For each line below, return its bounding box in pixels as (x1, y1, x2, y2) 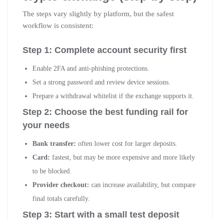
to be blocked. (32, 167, 72, 175)
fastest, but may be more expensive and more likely (50, 153, 195, 161)
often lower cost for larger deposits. (76, 139, 177, 147)
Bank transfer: (32, 139, 76, 147)
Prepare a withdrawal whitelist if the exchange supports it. (32, 92, 194, 100)
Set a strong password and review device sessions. (32, 78, 170, 86)
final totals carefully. (32, 194, 90, 202)
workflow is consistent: (23, 21, 93, 29)
